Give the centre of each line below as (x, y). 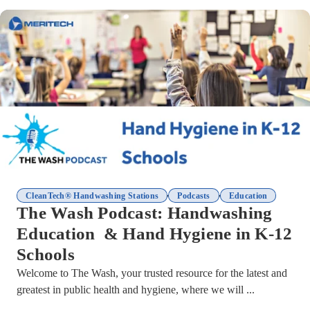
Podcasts (194, 195)
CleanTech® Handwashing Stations (92, 195)
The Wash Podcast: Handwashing (145, 213)
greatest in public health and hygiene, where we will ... (136, 290)
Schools (46, 255)
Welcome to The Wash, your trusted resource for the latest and (152, 273)
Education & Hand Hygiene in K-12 (155, 234)
